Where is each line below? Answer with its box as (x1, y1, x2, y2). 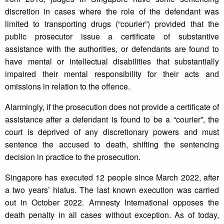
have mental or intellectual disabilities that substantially (5, 55, 219, 67)
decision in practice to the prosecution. (5, 151, 140, 163)
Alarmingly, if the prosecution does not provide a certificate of (5, 101, 219, 113)
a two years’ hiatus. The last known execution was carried (5, 184, 219, 196)
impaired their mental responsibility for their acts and (5, 68, 219, 80)
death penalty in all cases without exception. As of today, (5, 209, 219, 221)
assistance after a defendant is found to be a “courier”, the (5, 113, 219, 125)
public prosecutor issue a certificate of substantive (5, 30, 219, 42)
